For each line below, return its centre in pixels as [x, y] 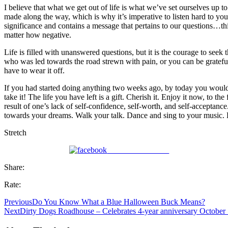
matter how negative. [38, 35]
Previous [18, 202]
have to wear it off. [34, 70]
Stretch [15, 132]
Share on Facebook [138, 150]
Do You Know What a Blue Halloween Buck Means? [119, 202]
